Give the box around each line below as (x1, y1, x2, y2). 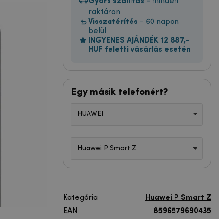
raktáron (88, 8, 120, 16)
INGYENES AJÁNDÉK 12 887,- (88, 36, 190, 44)
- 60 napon (138, 18, 179, 26)
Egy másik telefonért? (71, 87, 168, 97)
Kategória (63, 194, 98, 202)
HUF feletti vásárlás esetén (88, 45, 191, 54)
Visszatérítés (88, 18, 138, 26)
